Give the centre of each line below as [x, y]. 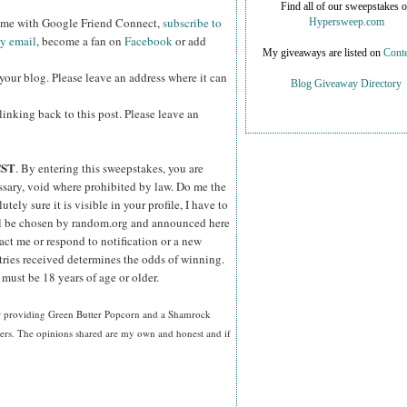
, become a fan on [80, 41]
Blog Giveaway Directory [346, 84]
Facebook [149, 41]
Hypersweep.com [346, 23]
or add [189, 41]
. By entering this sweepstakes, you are [109, 169]
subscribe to [192, 23]
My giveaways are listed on [323, 54]
